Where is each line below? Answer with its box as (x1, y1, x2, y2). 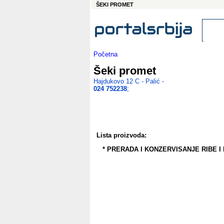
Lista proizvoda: (96, 131, 146, 139)
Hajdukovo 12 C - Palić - (93, 77, 164, 85)
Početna (93, 50, 117, 58)
